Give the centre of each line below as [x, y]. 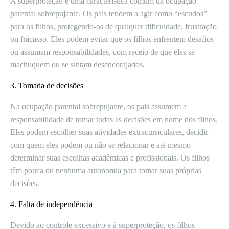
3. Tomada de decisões [47, 86]
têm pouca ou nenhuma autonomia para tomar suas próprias [106, 170]
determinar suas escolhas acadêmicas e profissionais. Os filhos [110, 158]
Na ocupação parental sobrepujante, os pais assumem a [98, 107]
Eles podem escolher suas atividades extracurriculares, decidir [109, 132]
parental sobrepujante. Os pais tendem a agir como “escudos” [109, 14]
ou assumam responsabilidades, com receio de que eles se [102, 52]
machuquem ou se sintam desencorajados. [77, 65]
